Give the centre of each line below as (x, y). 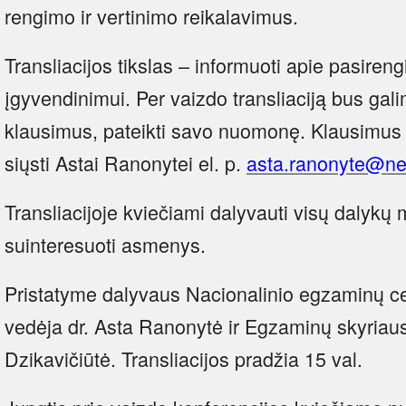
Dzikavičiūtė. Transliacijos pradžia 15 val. (184, 358)
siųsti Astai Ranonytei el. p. (126, 162)
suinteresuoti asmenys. (105, 244)
